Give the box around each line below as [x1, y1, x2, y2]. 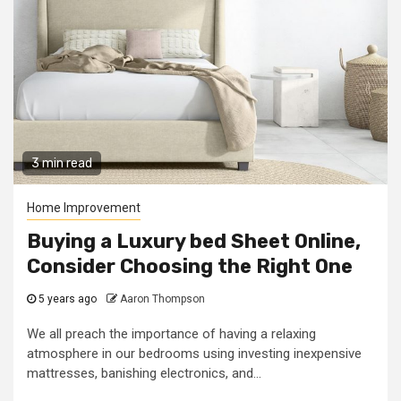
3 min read [31, 156, 92, 171]
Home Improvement [27, 200, 141, 215]
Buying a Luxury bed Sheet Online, [27, 229, 361, 253]
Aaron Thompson [120, 293, 205, 305]
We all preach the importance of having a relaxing [27, 326, 316, 342]
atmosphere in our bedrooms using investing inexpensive [27, 346, 362, 362]
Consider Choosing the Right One [27, 254, 353, 278]
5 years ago [36, 293, 99, 305]
